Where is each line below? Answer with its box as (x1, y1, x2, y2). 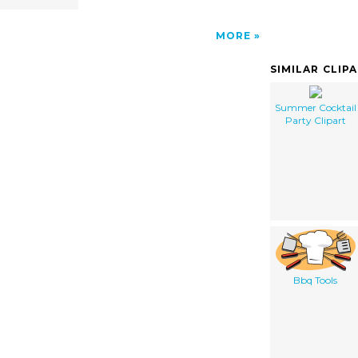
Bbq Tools (293, 273, 337, 286)
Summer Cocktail (274, 101, 356, 113)
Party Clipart (284, 113, 346, 126)
